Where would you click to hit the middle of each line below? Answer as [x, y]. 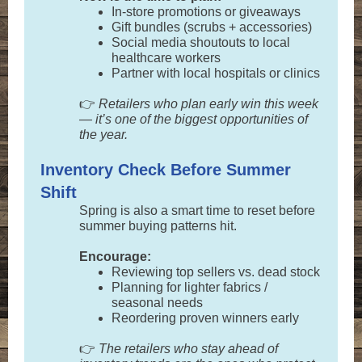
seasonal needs [157, 303]
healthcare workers [166, 58]
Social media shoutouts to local [201, 42]
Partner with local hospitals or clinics [216, 73]
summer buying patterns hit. [158, 226]
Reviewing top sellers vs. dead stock [216, 272]
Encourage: [115, 257]
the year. [103, 135]
